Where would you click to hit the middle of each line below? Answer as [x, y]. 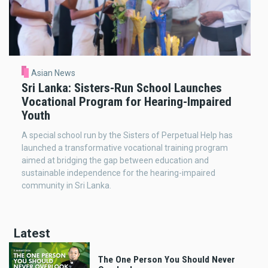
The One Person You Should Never [167, 259]
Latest [32, 233]
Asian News [53, 73]
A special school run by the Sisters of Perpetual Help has [127, 135]
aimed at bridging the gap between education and [115, 160]
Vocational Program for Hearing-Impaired [127, 101]
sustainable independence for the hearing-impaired [118, 173]
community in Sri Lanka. [66, 185]
